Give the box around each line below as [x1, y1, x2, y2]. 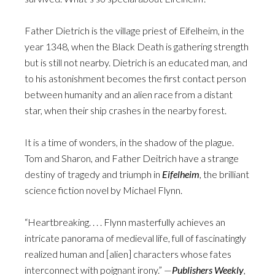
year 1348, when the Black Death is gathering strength [25, 41, 249, 52]
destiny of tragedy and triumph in [25, 168, 162, 180]
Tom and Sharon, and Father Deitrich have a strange [25, 152, 239, 164]
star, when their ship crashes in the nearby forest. [25, 104, 227, 116]
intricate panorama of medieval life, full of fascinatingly [25, 232, 246, 244]
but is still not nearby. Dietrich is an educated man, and [25, 56, 247, 68]
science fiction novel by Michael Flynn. [25, 184, 182, 196]
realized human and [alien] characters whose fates [25, 248, 231, 260]
